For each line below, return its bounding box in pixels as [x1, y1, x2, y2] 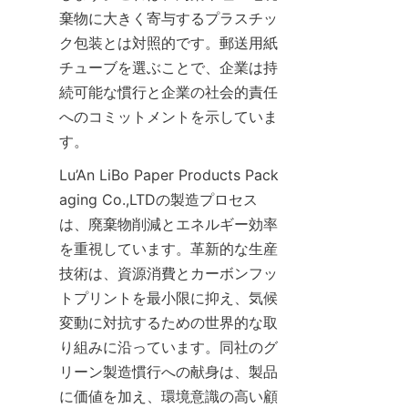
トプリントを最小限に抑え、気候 [59, 288, 278, 307]
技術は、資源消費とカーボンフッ [59, 263, 278, 282]
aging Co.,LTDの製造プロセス [59, 189, 258, 209]
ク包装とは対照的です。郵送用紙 [59, 33, 278, 52]
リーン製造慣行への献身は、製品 [59, 362, 278, 381]
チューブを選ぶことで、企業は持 [59, 57, 278, 76]
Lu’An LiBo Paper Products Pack [59, 165, 279, 184]
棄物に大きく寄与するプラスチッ [59, 8, 278, 27]
